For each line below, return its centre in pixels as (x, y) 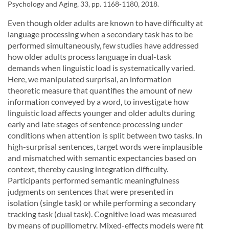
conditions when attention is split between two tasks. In (105, 135)
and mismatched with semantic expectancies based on (102, 158)
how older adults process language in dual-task (89, 56)
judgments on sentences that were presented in (90, 191)
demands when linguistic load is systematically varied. (101, 68)
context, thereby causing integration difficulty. (88, 169)
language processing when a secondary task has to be (100, 34)
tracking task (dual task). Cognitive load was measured (102, 214)
